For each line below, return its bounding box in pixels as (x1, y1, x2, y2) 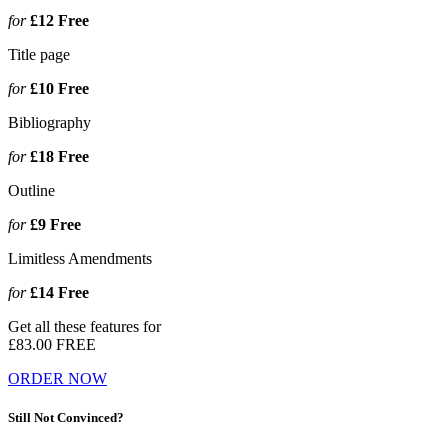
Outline (8, 181, 55, 199)
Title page (8, 45, 70, 63)
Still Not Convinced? (8, 409, 124, 425)
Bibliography (8, 113, 91, 131)
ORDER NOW (8, 369, 107, 387)
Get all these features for (8, 317, 161, 335)
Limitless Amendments (8, 249, 152, 267)
